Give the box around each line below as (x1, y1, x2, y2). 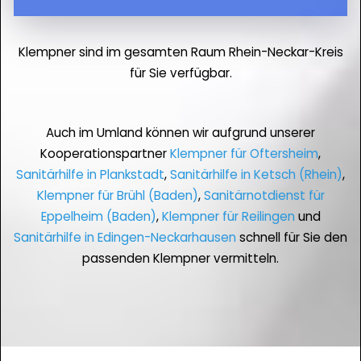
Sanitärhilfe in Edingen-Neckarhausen (14, 229, 236, 247)
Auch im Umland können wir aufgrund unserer (46, 124, 315, 142)
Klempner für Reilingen (161, 208, 295, 226)
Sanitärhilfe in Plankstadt (16, 166, 164, 184)
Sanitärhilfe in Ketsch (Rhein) (170, 166, 342, 184)
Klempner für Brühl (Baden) (36, 187, 198, 205)
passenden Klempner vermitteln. (82, 250, 279, 268)
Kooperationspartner (40, 145, 170, 163)
